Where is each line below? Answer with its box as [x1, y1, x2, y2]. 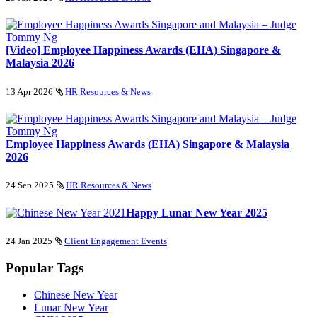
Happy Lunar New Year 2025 [126, 206, 267, 219]
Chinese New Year [34, 289, 117, 301]
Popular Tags [6, 260, 83, 275]
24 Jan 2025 [6, 235, 52, 246]
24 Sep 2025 [6, 180, 54, 191]
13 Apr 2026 [6, 86, 53, 97]
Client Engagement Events [64, 235, 167, 246]
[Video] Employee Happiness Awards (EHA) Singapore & [6, 44, 281, 57]
